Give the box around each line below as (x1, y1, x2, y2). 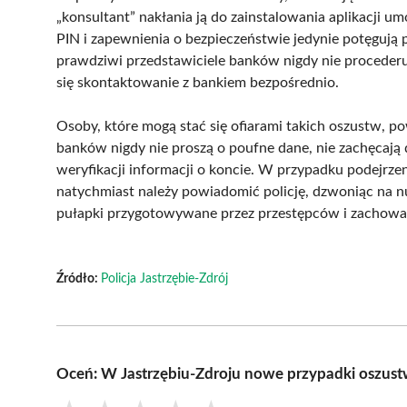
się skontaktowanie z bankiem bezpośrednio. (56, 74, 339, 90)
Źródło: (56, 272, 101, 285)
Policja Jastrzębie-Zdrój (101, 272, 228, 285)
